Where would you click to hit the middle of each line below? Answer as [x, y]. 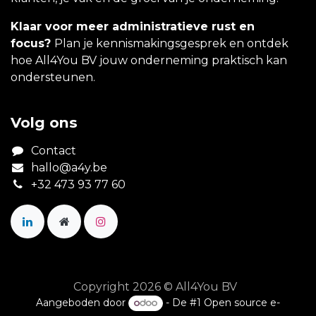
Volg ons [44, 123]
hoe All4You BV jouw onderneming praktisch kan [149, 61]
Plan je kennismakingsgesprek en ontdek [171, 44]
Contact [53, 151]
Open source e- [242, 303]
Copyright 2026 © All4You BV [155, 287]
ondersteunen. [53, 78]
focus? [32, 44]
